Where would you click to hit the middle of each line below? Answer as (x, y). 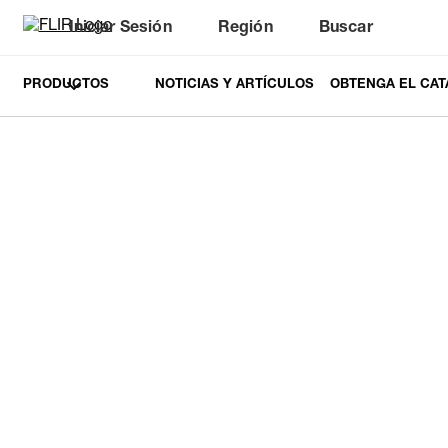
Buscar (345, 29)
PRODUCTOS (65, 86)
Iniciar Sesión (120, 29)
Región (245, 29)
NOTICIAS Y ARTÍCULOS (234, 86)
